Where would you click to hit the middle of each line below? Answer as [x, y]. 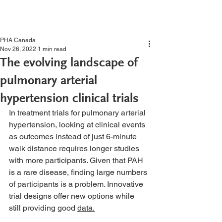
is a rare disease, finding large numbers [79, 172]
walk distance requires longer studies [75, 148]
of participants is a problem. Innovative [77, 184]
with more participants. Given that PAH [77, 160]
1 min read [52, 49]
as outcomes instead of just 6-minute [74, 137]
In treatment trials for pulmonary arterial [78, 113]
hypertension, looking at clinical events [78, 125]
